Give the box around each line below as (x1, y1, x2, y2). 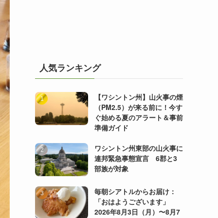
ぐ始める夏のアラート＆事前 (94, 112, 183, 122)
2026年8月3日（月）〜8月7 (94, 206, 180, 217)
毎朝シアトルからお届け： (94, 186, 176, 196)
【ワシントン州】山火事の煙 (94, 92, 183, 102)
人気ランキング (39, 61, 101, 74)
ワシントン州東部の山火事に (94, 143, 183, 153)
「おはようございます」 (94, 196, 169, 206)
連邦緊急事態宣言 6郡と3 (94, 153, 177, 163)
